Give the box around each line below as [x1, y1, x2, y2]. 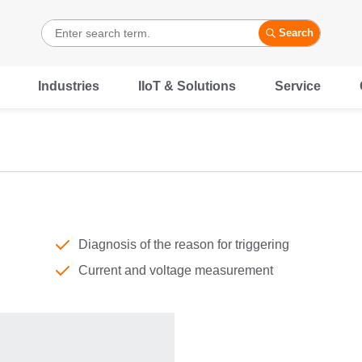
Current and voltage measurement [78, 263, 273, 277]
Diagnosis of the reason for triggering [78, 238, 289, 251]
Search [279, 27, 314, 39]
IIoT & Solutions [138, 79, 236, 93]
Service [275, 79, 321, 93]
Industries [38, 79, 99, 93]
